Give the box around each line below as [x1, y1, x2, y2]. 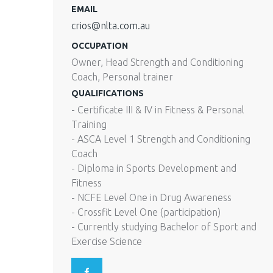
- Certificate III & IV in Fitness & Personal [71, 104, 244, 116]
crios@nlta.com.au [71, 20, 150, 32]
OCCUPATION [71, 41, 128, 51]
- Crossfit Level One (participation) [71, 207, 221, 218]
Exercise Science [71, 236, 142, 247]
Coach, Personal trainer [71, 71, 173, 83]
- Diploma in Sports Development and [71, 163, 236, 174]
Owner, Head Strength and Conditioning [71, 57, 244, 68]
